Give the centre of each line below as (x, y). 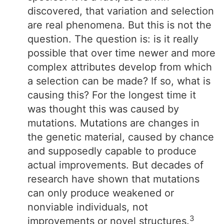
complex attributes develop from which (120, 67)
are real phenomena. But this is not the (119, 25)
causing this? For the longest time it (112, 95)
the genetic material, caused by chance (121, 137)
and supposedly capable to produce (112, 151)
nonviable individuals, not (88, 207)
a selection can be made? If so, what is (119, 81)
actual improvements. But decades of (115, 165)
